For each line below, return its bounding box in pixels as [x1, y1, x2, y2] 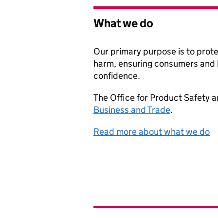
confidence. [93, 70, 140, 81]
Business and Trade [93, 104, 170, 115]
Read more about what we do [93, 126, 210, 137]
